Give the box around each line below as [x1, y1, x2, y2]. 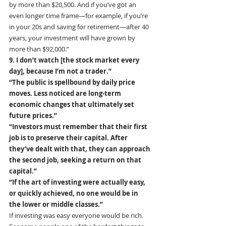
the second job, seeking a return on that [9, 155, 143, 165]
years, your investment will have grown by [9, 33, 137, 43]
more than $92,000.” [9, 44, 69, 54]
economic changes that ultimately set [9, 100, 136, 109]
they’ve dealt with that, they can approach [9, 144, 152, 154]
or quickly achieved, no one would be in [9, 189, 140, 198]
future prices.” [9, 111, 57, 121]
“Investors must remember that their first [9, 122, 149, 132]
